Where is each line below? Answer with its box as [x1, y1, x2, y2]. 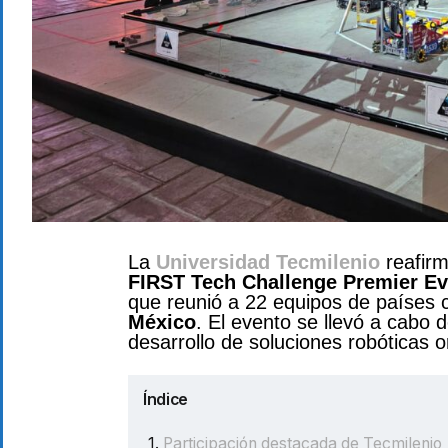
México [128, 311, 196, 334]
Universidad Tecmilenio [156, 251, 380, 274]
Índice [143, 390, 189, 410]
